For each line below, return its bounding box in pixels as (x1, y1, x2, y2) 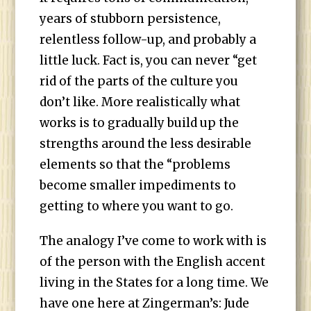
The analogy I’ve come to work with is (40, 233, 267, 249)
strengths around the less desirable (40, 136, 252, 151)
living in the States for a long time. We (40, 275, 269, 290)
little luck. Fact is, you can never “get (40, 53, 258, 68)
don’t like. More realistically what (40, 94, 241, 110)
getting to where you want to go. (40, 199, 234, 214)
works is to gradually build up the (40, 115, 239, 131)
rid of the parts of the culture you (40, 74, 239, 89)
